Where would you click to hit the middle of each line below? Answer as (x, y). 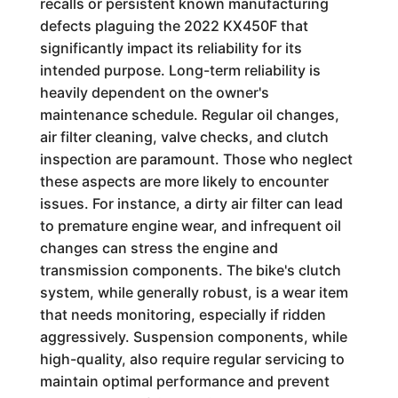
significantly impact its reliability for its (171, 48)
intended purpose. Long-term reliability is (180, 70)
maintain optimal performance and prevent (184, 381)
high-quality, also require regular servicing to (192, 359)
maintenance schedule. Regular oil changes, (189, 115)
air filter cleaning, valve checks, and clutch (184, 137)
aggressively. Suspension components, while (193, 337)
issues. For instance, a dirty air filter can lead (191, 203)
